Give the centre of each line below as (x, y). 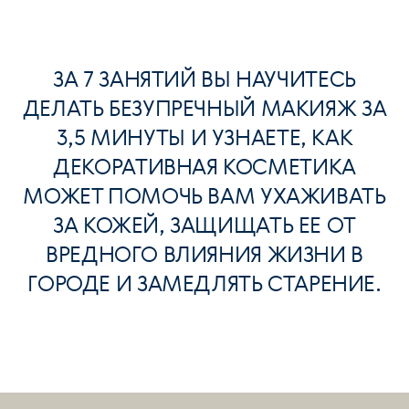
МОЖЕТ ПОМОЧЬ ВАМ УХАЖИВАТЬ (204, 195)
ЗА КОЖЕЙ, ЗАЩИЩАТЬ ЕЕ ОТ (204, 225)
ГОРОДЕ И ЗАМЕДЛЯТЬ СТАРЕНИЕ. (204, 283)
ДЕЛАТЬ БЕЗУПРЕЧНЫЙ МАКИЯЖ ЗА (204, 108)
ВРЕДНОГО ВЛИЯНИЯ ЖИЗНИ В (204, 254)
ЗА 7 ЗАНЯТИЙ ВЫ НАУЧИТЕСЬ (204, 79)
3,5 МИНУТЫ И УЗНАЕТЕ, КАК (204, 137)
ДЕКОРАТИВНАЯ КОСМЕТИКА (204, 166)
